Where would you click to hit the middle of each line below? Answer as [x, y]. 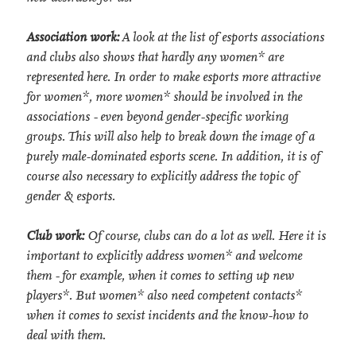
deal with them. [66, 335]
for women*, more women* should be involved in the [164, 97]
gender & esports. [71, 196]
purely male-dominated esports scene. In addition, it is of [173, 157]
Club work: [55, 236]
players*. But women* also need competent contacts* [164, 296]
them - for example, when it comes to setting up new [160, 276]
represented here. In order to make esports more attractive [173, 77]
